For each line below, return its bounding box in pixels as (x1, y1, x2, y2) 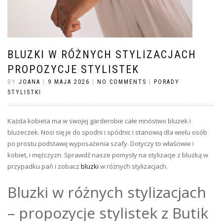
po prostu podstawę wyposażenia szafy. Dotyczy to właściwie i (7, 139, 194, 148)
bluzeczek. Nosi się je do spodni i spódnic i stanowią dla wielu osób (7, 128, 207, 137)
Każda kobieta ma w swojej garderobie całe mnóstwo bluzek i (7, 116, 191, 126)
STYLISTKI (7, 89, 41, 96)
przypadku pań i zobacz (7, 162, 81, 171)
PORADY (154, 78, 180, 86)
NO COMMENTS (97, 78, 147, 86)
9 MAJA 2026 (48, 78, 90, 86)
